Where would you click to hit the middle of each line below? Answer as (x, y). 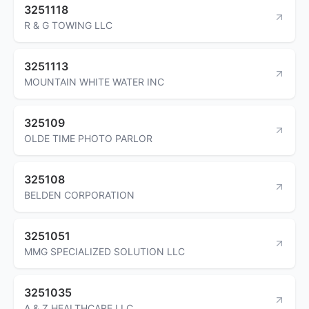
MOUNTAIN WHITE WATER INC (94, 81)
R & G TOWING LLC (68, 25)
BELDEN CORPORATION (79, 195)
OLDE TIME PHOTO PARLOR (88, 138)
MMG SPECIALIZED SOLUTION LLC (104, 251)
